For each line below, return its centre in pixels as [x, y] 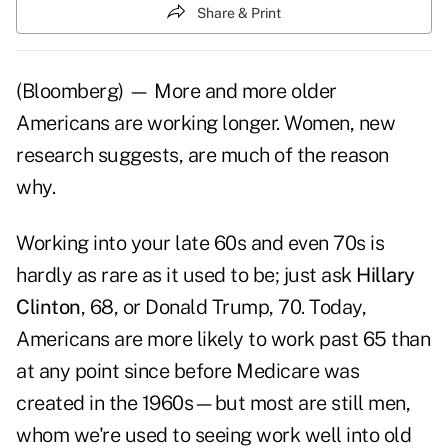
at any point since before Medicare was [187, 371]
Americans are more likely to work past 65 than [223, 339]
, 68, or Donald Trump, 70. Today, [223, 307]
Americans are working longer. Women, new [205, 123]
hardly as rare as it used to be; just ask [186, 275]
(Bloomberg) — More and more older [176, 91]
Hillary [385, 275]
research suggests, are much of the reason [202, 155]
